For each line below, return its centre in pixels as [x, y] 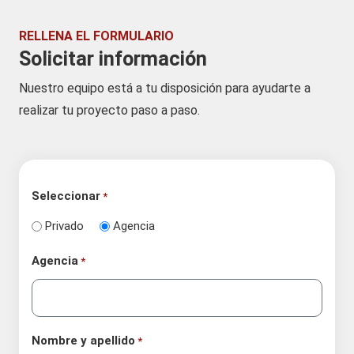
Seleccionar [66, 196]
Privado [64, 226]
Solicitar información [113, 59]
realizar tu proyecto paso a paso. [109, 111]
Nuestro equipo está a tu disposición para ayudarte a [165, 88]
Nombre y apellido [83, 341]
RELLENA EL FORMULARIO [96, 36]
